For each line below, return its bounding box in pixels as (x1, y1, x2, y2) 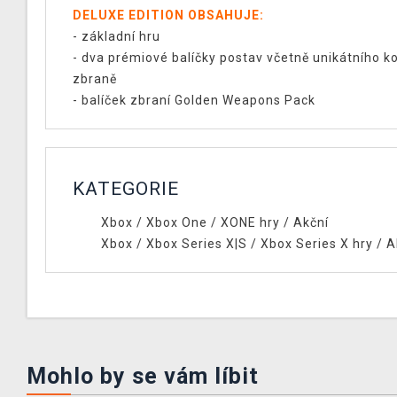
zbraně (73, 72, 117, 86)
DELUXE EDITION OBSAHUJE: (73, 8, 264, 22)
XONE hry (220, 215, 280, 230)
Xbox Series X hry (260, 237, 373, 251)
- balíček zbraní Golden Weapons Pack (73, 93, 315, 107)
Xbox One (145, 215, 207, 230)
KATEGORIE (73, 178, 179, 199)
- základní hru (73, 29, 160, 43)
